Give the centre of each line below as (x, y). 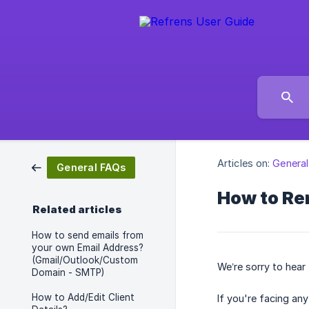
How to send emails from (88, 235)
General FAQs (91, 167)
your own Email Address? (88, 248)
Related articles (77, 210)
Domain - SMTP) (68, 272)
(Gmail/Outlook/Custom (85, 260)
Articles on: (244, 163)
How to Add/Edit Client (83, 297)
